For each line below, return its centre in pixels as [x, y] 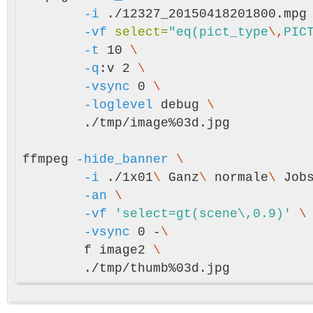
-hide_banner [122, 159]
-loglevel [118, 105]
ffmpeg [49, 159]
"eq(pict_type [218, 32]
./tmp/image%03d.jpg [53, 123]
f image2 [118, 250]
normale [241, 177]
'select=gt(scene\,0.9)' [203, 214]
